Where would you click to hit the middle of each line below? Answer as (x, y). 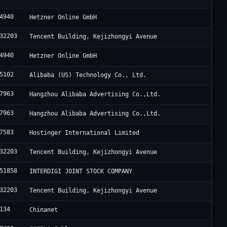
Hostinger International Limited (85, 133)
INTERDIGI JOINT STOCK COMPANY (81, 172)
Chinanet (44, 210)
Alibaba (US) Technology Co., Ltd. (88, 75)
